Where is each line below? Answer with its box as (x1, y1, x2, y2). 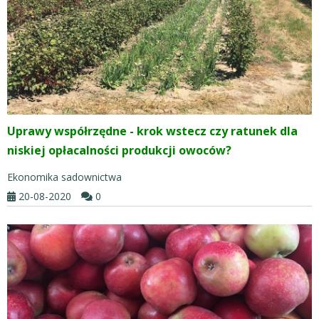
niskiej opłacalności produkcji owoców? (7, 142, 231, 158)
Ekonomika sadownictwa (7, 169, 122, 184)
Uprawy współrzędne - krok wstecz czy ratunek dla (7, 122, 298, 139)
